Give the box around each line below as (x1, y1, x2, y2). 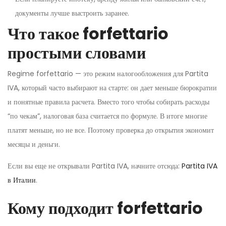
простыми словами (8, 41, 146, 65)
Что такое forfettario (8, 22, 168, 45)
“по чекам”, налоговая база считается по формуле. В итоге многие (8, 111, 207, 122)
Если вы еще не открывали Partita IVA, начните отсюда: (8, 161, 182, 172)
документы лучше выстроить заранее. (15, 8, 129, 19)
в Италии (8, 175, 36, 186)
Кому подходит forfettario (8, 197, 203, 220)
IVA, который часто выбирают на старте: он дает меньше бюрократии (8, 83, 217, 93)
